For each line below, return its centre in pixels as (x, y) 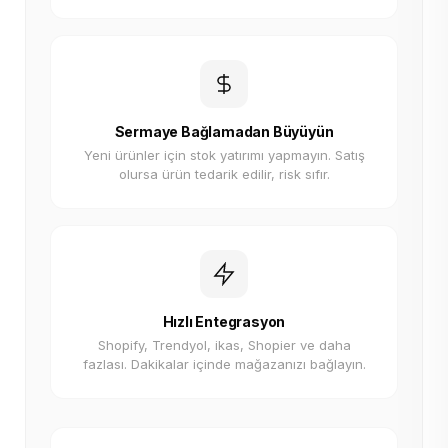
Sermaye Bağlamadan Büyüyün (224, 131)
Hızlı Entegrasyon (224, 321)
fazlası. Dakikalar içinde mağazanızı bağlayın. (224, 364)
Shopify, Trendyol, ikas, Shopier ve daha (224, 345)
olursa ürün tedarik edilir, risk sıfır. (224, 174)
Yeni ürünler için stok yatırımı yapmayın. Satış (224, 155)
